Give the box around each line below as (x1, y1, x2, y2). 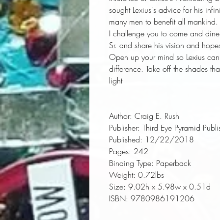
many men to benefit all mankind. (109, 16, 218, 27)
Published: (109, 134, 142, 145)
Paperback (154, 158, 191, 168)
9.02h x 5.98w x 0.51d (126, 181, 211, 192)
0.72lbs (136, 169, 164, 180)
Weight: (109, 169, 136, 180)
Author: (109, 110, 132, 121)
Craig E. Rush (132, 110, 179, 121)
